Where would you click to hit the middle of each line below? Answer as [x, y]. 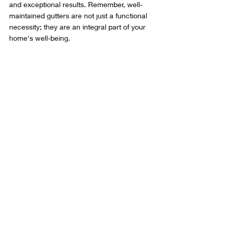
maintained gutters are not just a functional [79, 16]
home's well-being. [40, 38]
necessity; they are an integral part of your [78, 27]
